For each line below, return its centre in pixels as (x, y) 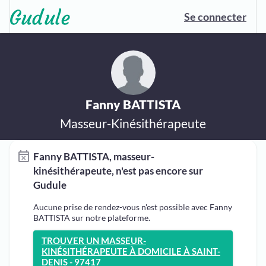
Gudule (50, 185)
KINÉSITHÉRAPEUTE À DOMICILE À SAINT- (131, 251)
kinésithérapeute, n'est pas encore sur (118, 171)
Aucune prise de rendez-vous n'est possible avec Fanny (133, 207)
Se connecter (215, 17)
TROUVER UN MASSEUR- (94, 240)
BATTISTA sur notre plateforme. (92, 218)
